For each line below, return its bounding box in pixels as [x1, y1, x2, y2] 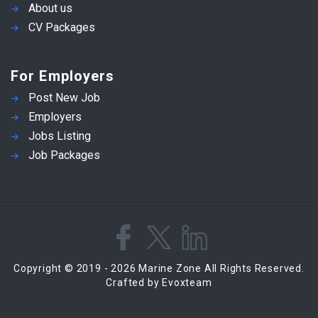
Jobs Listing [28, 128, 91, 143]
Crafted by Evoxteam [106, 276, 212, 288]
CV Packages [28, 20, 95, 34]
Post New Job [28, 90, 100, 104]
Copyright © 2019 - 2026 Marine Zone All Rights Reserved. [13, 262, 305, 274]
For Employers [11, 67, 115, 84]
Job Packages [28, 148, 100, 162]
